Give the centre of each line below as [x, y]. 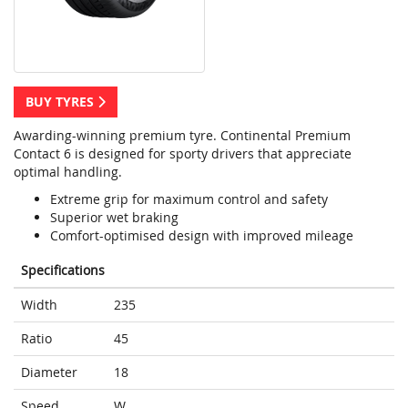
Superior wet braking [114, 218]
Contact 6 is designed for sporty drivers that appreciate [183, 154]
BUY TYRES [61, 102]
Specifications [63, 270]
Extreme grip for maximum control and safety [189, 199]
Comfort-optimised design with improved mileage [202, 236]
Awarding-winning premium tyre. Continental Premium [182, 136]
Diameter [49, 372]
